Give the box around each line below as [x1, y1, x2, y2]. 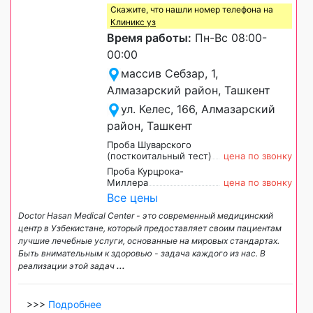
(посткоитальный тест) [107, 150, 212, 161]
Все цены [107, 190, 158, 205]
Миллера [107, 176, 148, 188]
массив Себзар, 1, [121, 66, 218, 80]
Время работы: [107, 30, 191, 45]
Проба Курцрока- [107, 165, 184, 177]
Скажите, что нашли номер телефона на [110, 3, 273, 15]
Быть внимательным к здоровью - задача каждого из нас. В [18, 247, 265, 259]
